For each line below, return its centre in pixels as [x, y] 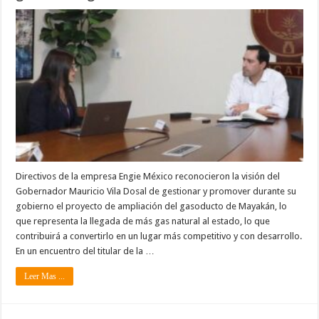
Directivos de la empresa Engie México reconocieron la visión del [148, 177]
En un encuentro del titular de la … [85, 251]
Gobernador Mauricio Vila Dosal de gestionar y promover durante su [156, 192]
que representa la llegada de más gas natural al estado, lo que [143, 221]
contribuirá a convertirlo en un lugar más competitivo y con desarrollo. [159, 236]
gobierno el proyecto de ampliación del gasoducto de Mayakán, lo [152, 206]
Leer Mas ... [45, 277]
